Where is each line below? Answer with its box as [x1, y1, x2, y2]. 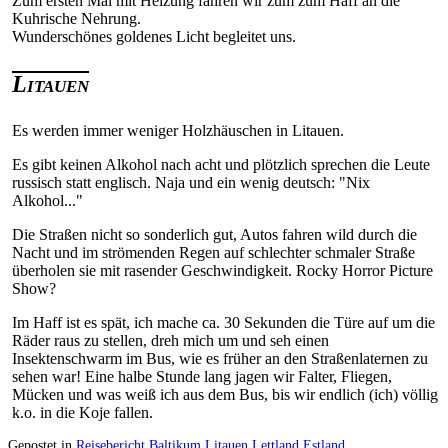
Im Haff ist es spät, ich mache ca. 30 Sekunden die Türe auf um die [12, 314, 435, 332]
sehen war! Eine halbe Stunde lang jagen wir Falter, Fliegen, [12, 368, 392, 386]
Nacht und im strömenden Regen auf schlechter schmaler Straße [12, 244, 415, 262]
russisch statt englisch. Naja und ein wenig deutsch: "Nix [12, 174, 370, 192]
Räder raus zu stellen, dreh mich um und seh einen [12, 332, 329, 350]
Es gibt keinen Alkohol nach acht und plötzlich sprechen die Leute [12, 156, 430, 174]
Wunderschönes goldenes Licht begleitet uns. [12, 28, 296, 46]
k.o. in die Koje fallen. [12, 404, 153, 422]
